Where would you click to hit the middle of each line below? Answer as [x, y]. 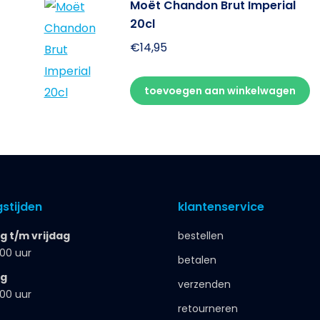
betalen [197, 260]
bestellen [201, 235]
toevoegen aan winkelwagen [220, 90]
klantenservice [221, 206]
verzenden [204, 284]
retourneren [208, 308]
